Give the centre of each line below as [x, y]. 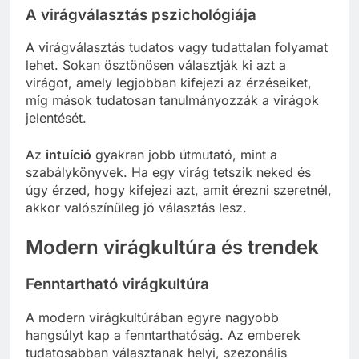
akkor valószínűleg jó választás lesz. [136, 208]
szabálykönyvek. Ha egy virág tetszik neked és [168, 173]
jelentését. [56, 118]
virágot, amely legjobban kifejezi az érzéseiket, [169, 83]
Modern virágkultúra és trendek [172, 248]
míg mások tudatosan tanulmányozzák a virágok [172, 101]
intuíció [69, 155]
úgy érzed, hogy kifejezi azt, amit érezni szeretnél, [179, 190]
